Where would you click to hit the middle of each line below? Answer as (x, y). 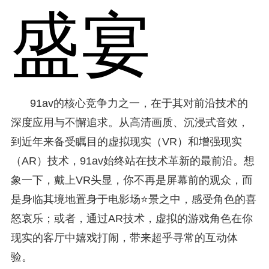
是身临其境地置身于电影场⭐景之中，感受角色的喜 (133, 199)
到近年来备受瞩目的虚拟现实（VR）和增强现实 (126, 141)
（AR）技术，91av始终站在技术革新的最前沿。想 (132, 161)
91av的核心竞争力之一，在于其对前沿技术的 (139, 103)
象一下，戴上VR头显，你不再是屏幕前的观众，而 (131, 180)
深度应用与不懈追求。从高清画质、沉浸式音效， (129, 122)
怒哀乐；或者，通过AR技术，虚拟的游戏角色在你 (131, 218)
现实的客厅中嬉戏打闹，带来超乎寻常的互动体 (124, 237)
